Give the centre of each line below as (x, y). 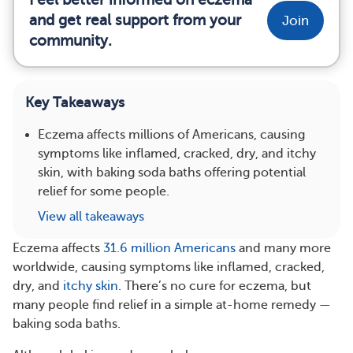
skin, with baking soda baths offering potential (172, 173)
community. (71, 41)
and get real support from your (135, 20)
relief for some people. (104, 191)
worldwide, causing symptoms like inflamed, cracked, (169, 267)
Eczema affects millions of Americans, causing (171, 135)
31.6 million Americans (169, 248)
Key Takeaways (75, 102)
